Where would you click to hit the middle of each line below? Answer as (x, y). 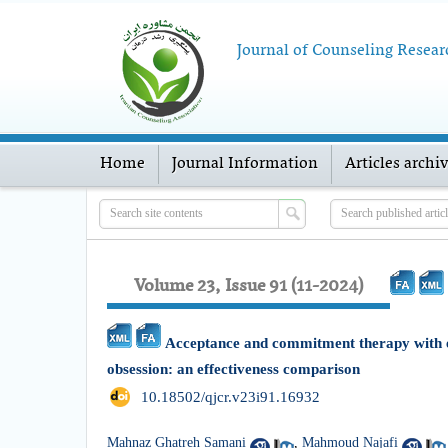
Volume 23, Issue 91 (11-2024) (248, 286)
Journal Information (245, 164)
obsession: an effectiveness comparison (233, 369)
